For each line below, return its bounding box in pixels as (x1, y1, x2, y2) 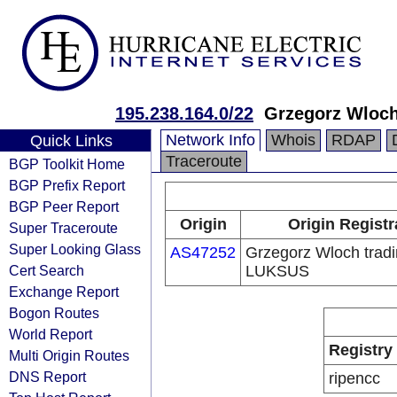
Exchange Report (9, 284, 119, 300)
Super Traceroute (9, 220, 118, 236)
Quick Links (29, 132, 113, 150)
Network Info (166, 131, 255, 149)
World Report (9, 326, 92, 342)
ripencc (329, 370, 380, 387)
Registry (329, 341, 393, 359)
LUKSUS (245, 262, 309, 280)
